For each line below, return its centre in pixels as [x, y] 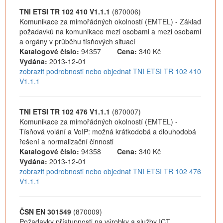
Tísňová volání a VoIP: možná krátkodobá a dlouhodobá [108, 131]
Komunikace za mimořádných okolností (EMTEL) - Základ [110, 21]
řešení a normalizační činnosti [66, 141]
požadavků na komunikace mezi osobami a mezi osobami [110, 31]
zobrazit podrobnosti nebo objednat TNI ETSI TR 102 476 [110, 171]
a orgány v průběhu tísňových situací [77, 41]
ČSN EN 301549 [45, 212]
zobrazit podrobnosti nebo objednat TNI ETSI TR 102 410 [110, 71]
